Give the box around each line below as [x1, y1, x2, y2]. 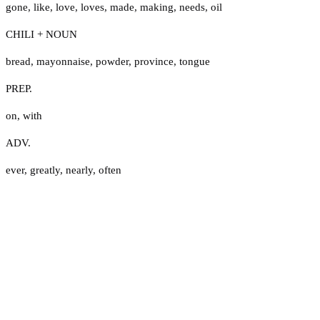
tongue [179, 55, 210, 67]
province [134, 55, 174, 67]
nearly [66, 164, 93, 176]
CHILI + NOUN [6, 28, 77, 40]
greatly [30, 164, 60, 176]
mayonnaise [36, 55, 90, 67]
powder [96, 55, 129, 67]
